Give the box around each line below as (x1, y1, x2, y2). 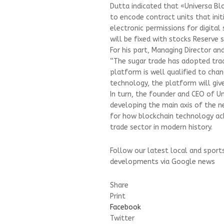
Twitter (110, 214, 134, 223)
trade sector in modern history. (110, 123, 212, 132)
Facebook (110, 203, 141, 212)
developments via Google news (110, 157, 215, 166)
